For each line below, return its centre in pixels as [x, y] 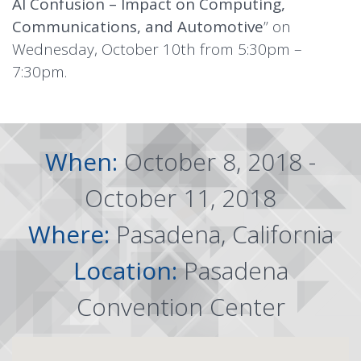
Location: [128, 271]
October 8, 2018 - [220, 162]
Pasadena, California [224, 234]
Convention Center [180, 307]
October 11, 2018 [180, 198]
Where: [72, 234]
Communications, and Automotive [138, 27]
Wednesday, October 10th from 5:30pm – [157, 50]
